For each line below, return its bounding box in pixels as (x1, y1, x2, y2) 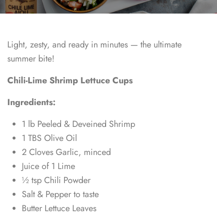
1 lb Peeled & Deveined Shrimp (22, 118, 135, 131)
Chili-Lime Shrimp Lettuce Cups (7, 74, 133, 87)
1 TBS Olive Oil (22, 132, 77, 145)
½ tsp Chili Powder (22, 174, 91, 187)
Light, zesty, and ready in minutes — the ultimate (7, 38, 182, 51)
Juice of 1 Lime (22, 160, 75, 173)
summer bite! (7, 52, 54, 65)
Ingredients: (7, 96, 56, 109)
